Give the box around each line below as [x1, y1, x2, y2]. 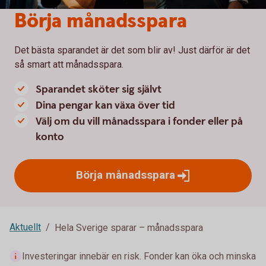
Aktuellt [9, 221, 41, 233]
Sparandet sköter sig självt [36, 82, 164, 96]
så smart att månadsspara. [14, 58, 126, 70]
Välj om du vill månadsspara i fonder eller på [36, 114, 243, 128]
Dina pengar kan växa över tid [36, 98, 175, 112]
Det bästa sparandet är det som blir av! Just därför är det [14, 44, 250, 56]
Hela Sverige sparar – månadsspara [55, 221, 203, 233]
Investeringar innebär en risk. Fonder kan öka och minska [22, 250, 256, 262]
